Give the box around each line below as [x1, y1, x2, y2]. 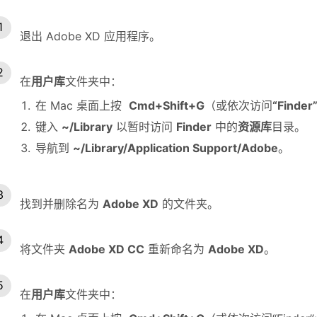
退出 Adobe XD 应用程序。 [20, 28, 161, 43]
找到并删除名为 [20, 196, 103, 211]
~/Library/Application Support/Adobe [73, 140, 278, 155]
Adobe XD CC [69, 241, 144, 256]
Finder [176, 119, 212, 134]
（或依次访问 [204, 98, 272, 113]
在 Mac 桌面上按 [35, 98, 129, 113]
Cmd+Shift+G [129, 98, 204, 113]
